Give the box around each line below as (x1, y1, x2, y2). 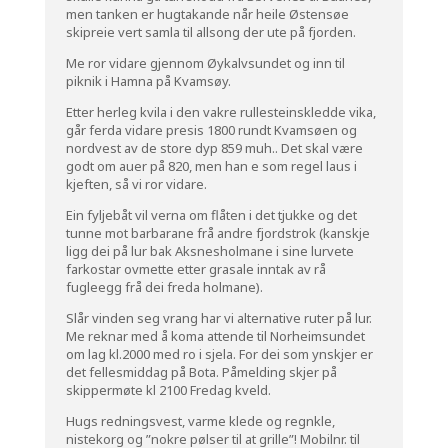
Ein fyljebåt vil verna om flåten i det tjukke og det (65, 205, 357, 224)
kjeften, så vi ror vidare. (65, 174, 207, 193)
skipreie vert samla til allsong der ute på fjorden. (65, 22, 356, 41)
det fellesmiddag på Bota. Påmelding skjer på (65, 362, 337, 381)
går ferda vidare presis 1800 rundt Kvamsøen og (65, 120, 357, 139)
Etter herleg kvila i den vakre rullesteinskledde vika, (65, 102, 376, 121)
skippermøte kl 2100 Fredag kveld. (65, 380, 271, 399)
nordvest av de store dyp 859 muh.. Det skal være (65, 138, 363, 157)
